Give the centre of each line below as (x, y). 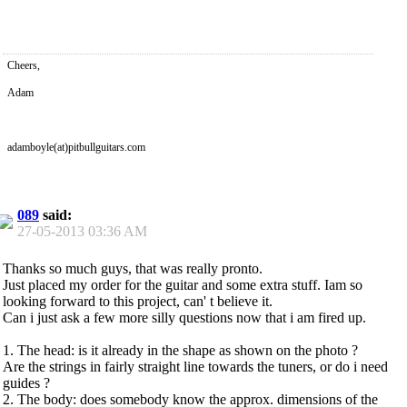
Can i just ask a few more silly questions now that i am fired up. (184, 317)
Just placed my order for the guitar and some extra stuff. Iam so (183, 284)
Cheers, (24, 65)
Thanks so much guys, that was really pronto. (133, 268)
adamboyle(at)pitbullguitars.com (76, 147)
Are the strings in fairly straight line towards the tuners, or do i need (195, 366)
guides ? (26, 382)
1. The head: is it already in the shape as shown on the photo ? (180, 350)
